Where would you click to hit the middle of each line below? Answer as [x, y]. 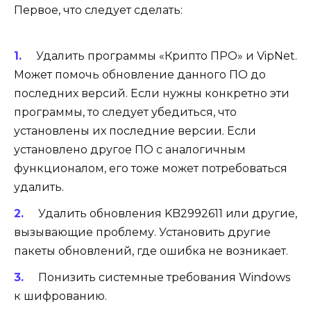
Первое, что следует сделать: [98, 10]
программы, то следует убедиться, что [125, 112]
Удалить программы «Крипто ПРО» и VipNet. [166, 56]
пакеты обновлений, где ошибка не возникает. [151, 251]
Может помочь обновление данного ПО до [140, 74]
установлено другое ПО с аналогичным [130, 149]
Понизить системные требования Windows [164, 278]
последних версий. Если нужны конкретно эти [152, 93]
